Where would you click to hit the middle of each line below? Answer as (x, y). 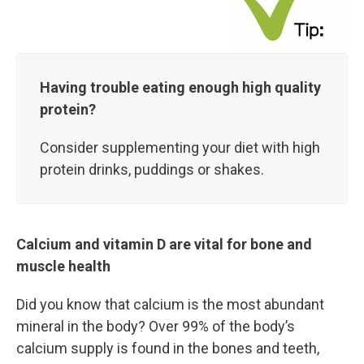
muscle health (63, 266)
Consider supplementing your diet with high (180, 148)
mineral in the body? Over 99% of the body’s (156, 327)
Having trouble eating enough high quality (180, 88)
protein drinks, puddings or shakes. (152, 170)
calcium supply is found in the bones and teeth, (168, 349)
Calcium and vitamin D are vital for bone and (164, 245)
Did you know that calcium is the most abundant (170, 305)
